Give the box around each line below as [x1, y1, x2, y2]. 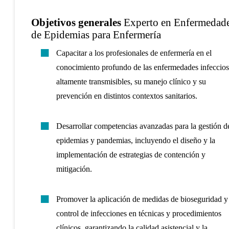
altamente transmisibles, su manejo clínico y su [56, 77, 206, 86]
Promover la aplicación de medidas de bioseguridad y [56, 194, 228, 203]
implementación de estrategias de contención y [56, 150, 205, 159]
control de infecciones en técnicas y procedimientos [56, 209, 221, 218]
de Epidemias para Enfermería [31, 29, 161, 41]
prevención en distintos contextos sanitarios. [56, 91, 197, 101]
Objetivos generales [31, 16, 124, 29]
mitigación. [56, 164, 92, 173]
